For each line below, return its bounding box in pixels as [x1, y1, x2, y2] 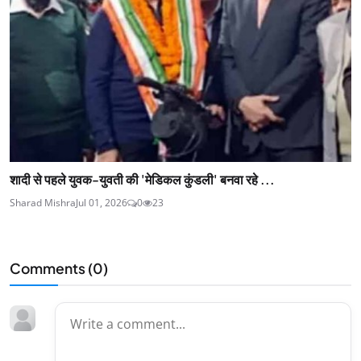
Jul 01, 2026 [76, 196, 127, 210]
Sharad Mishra [10, 196, 76, 210]
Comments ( [10, 259, 93, 278]
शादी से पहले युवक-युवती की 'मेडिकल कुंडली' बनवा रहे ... [10, 171, 275, 189]
